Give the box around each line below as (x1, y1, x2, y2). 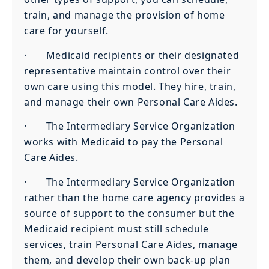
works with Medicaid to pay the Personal (24, 135, 223, 149)
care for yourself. (24, 24, 109, 38)
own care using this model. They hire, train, (24, 79, 236, 93)
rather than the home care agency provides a (24, 190, 245, 204)
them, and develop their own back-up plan (24, 253, 231, 267)
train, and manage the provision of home (24, 8, 225, 22)
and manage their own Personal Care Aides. (24, 95, 238, 109)
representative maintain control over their (24, 64, 231, 77)
